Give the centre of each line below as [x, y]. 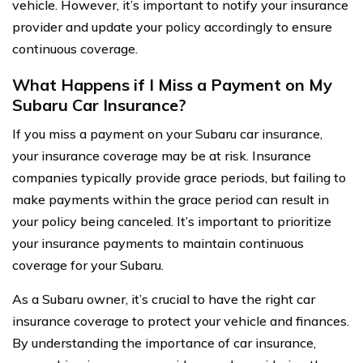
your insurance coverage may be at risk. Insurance [162, 155]
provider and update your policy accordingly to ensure [172, 26]
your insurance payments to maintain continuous [158, 243]
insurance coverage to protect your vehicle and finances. [181, 320]
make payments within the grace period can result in [171, 199]
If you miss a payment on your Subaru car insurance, [167, 133]
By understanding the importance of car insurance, [164, 342]
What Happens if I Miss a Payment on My [172, 84]
